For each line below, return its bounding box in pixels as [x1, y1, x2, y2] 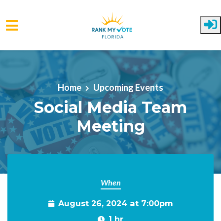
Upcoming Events [93, 81, 163, 93]
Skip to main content [7, 59, 85, 70]
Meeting [76, 116, 145, 136]
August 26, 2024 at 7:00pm [58, 198, 173, 208]
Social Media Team [34, 97, 187, 117]
